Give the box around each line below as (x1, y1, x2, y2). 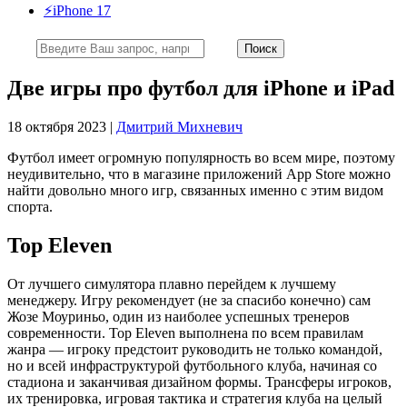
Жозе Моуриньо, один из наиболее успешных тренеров (7, 308, 350, 324)
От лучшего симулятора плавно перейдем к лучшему (7, 275, 336, 292)
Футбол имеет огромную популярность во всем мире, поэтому (7, 149, 395, 165)
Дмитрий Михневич (116, 118, 243, 134)
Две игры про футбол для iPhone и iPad (7, 75, 394, 100)
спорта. (7, 198, 56, 214)
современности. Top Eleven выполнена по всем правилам (7, 324, 363, 341)
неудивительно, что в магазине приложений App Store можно (7, 165, 391, 182)
